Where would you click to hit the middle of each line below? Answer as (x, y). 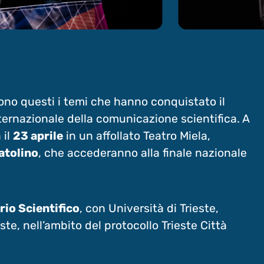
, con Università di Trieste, (149, 208)
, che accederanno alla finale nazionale (142, 153)
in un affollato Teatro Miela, (136, 136)
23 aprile (38, 136)
